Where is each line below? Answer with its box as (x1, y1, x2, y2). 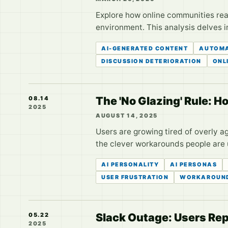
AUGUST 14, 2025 (96, 111, 158, 119)
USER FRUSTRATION (101, 174, 169, 181)
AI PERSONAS (170, 161, 217, 168)
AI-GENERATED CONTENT (101, 44, 188, 52)
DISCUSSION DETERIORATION (101, 57, 202, 65)
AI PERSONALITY (101, 161, 159, 168)
